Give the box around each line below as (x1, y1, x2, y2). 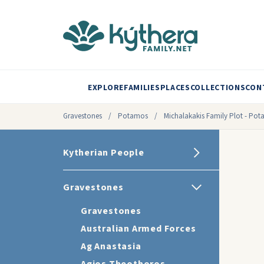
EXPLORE (88, 82, 124, 94)
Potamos (118, 111, 150, 121)
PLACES (160, 82, 190, 94)
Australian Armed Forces (81, 222, 196, 235)
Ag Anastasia (81, 240, 141, 253)
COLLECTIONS (190, 82, 246, 94)
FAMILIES (123, 82, 160, 94)
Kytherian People (63, 146, 144, 159)
